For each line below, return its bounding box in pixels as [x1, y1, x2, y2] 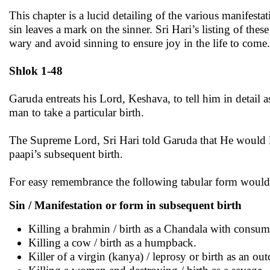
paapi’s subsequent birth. [9, 148, 123, 160]
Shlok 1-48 [9, 64, 63, 77]
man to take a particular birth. [9, 106, 144, 119]
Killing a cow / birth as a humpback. [28, 236, 196, 249]
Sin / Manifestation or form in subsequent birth [9, 199, 242, 212]
